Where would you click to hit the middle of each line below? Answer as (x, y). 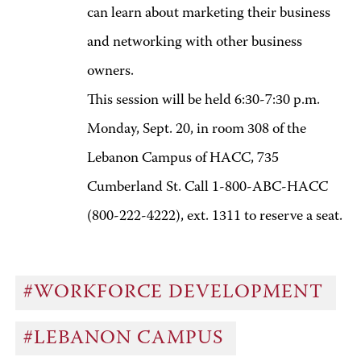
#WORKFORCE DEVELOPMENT (176, 293)
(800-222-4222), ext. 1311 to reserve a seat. (218, 217)
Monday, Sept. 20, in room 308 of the (197, 130)
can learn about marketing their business (209, 14)
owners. (110, 72)
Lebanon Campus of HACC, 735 (183, 159)
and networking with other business (195, 43)
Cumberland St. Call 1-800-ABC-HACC (207, 188)
